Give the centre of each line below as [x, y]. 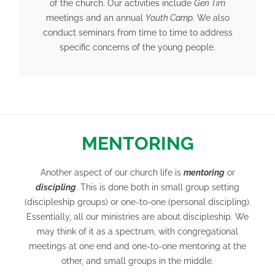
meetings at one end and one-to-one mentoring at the [137, 246]
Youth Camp [169, 18]
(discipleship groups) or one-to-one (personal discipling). [137, 202]
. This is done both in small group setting [158, 188]
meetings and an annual [95, 18]
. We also [211, 18]
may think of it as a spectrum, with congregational [137, 232]
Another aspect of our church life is [112, 173]
